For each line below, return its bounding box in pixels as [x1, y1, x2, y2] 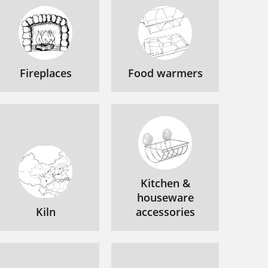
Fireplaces [19, 66, 72, 80]
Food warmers [127, 66, 203, 80]
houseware [136, 190, 194, 205]
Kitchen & [140, 176, 190, 190]
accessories [135, 205, 195, 219]
